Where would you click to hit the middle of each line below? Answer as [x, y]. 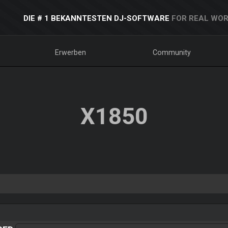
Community [172, 52]
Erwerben [70, 52]
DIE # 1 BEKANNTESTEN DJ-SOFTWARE [96, 18]
